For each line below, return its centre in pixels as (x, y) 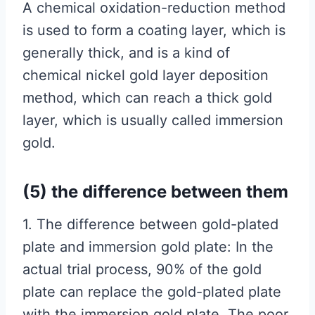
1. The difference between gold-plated (150, 224)
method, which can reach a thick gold (147, 98)
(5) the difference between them (155, 192)
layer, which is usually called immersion (153, 120)
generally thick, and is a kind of (126, 53)
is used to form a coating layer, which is (154, 30)
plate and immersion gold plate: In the (148, 247)
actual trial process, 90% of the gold (142, 269)
